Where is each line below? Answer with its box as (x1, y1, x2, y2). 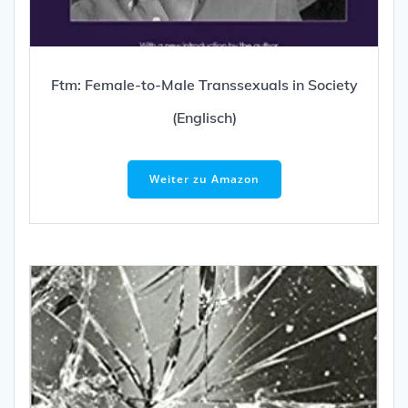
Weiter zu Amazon (148, 171, 260, 188)
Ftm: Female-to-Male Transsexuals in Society (50, 75, 358, 94)
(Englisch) (171, 107, 237, 127)
